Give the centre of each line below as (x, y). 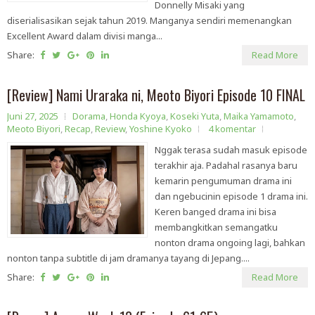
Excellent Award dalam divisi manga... (85, 36)
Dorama (89, 116)
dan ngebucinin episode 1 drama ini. (231, 196)
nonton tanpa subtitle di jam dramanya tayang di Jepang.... (128, 258)
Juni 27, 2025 (33, 116)
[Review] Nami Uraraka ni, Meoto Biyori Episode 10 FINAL (156, 95)
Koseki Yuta (195, 116)
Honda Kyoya (138, 116)
